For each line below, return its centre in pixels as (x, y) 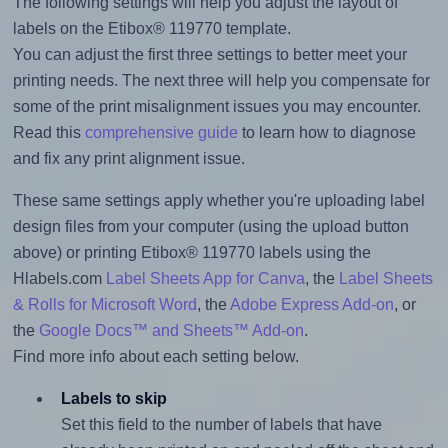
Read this (48, 132)
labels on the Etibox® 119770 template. (151, 28)
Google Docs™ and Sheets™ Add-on (171, 330)
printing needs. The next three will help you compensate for (221, 80)
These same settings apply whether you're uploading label (218, 200)
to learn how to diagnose (326, 132)
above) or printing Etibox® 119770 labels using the (191, 252)
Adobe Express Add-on (311, 304)
